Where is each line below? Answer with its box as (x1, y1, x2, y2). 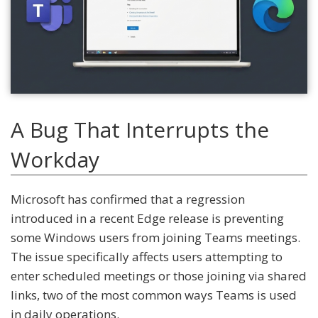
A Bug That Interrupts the (11, 115, 269, 145)
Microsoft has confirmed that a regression (11, 191, 245, 208)
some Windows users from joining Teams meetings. (11, 229, 300, 246)
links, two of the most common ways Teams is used (11, 287, 297, 304)
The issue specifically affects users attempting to (11, 248, 283, 265)
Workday (11, 145, 99, 175)
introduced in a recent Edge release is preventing (11, 210, 284, 227)
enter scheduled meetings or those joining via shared (11, 268, 307, 285)
